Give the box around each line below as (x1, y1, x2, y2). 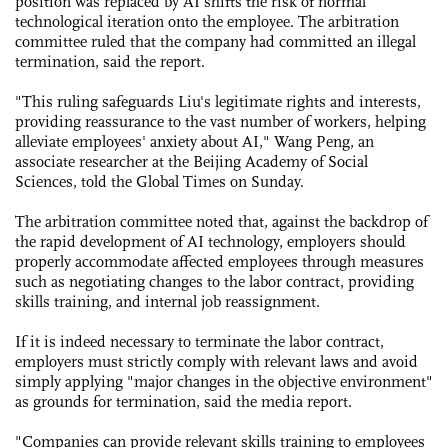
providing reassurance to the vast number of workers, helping (15, 111, 426, 131)
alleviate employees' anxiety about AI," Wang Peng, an (15, 131, 374, 151)
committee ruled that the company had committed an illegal (15, 31, 416, 51)
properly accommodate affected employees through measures (15, 251, 424, 271)
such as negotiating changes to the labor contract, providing (15, 271, 414, 291)
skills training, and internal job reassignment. (15, 291, 324, 311)
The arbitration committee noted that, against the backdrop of (15, 211, 428, 231)
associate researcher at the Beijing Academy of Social (15, 151, 368, 171)
